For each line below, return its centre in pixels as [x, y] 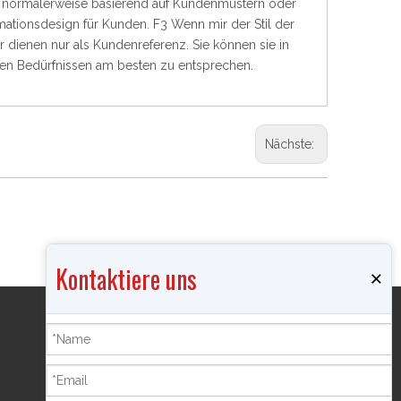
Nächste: [291, 144]
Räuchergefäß [117, 388]
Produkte [124, 337]
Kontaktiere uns [126, 279]
